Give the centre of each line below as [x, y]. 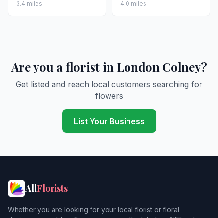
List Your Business [109, 121]
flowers [109, 96]
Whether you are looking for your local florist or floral [93, 209]
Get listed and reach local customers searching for [109, 84]
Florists [52, 188]
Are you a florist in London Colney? [109, 67]
